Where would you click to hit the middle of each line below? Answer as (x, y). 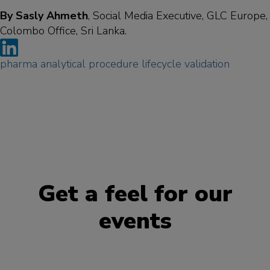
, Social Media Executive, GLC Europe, (178, 16)
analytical (63, 64)
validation (207, 64)
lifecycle (162, 64)
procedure (114, 64)
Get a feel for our (135, 194)
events (135, 221)
